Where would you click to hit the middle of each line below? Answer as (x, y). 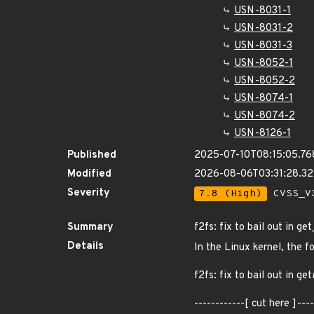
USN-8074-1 (264, 98)
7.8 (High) (231, 194)
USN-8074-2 (265, 116)
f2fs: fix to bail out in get (253, 276)
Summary (90, 227)
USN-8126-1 (262, 134)
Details (86, 246)
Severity (89, 193)
